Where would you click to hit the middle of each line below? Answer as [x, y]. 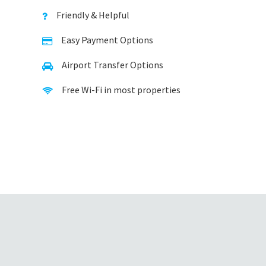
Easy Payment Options [107, 40]
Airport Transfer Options [113, 65]
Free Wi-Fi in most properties [121, 90]
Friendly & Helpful [93, 15]
